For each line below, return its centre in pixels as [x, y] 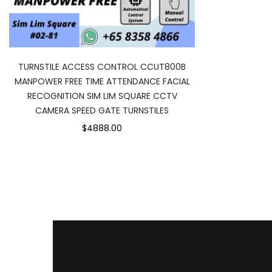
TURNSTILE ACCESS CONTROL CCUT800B [102, 67]
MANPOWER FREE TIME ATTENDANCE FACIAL [102, 81]
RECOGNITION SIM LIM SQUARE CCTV [102, 96]
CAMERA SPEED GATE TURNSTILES [102, 110]
